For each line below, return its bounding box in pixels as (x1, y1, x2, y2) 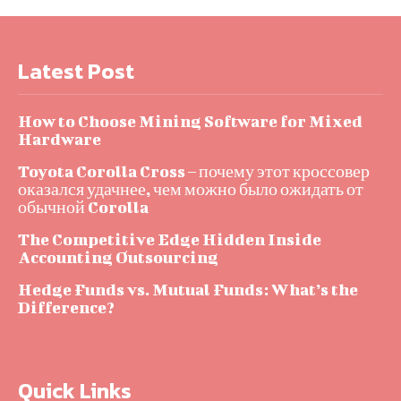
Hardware (18, 130, 101, 149)
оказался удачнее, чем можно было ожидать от (18, 180, 363, 199)
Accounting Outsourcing (18, 248, 218, 267)
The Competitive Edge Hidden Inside (18, 230, 321, 249)
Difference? (18, 298, 115, 317)
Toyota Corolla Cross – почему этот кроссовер (18, 162, 370, 181)
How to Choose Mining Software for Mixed (18, 112, 363, 131)
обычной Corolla (18, 198, 149, 217)
